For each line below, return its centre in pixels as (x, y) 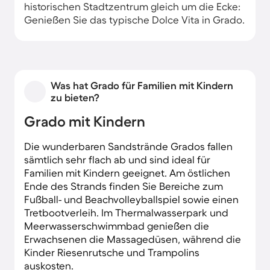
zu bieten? (75, 97)
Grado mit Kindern (85, 121)
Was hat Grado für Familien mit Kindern (142, 85)
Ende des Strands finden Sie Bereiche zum (124, 186)
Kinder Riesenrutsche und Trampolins (112, 252)
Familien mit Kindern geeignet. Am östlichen (127, 172)
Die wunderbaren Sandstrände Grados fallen (128, 146)
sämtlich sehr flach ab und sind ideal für (117, 159)
